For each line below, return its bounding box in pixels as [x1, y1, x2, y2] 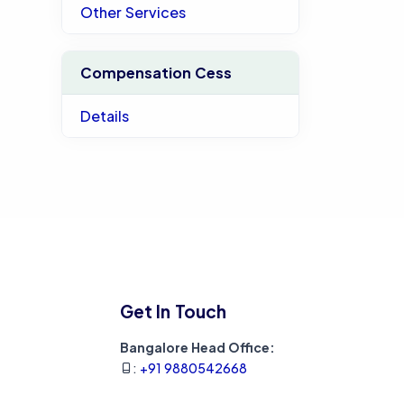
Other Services [79, 3, 186, 22]
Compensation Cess [79, 63, 232, 82]
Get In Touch [120, 300, 226, 322]
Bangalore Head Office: [120, 339, 275, 355]
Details [79, 106, 129, 125]
